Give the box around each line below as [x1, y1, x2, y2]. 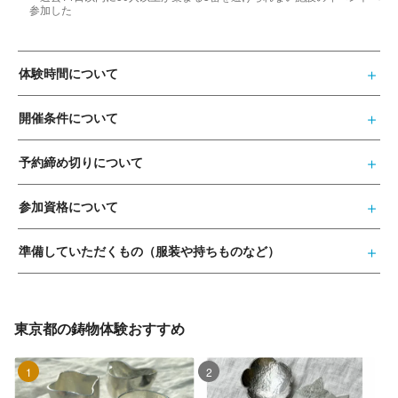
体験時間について [19, 64, 118, 82]
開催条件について [19, 108, 118, 126]
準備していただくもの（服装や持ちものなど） [19, 242, 280, 259]
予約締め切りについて [19, 153, 143, 171]
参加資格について [19, 197, 118, 215]
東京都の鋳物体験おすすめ [14, 318, 185, 338]
